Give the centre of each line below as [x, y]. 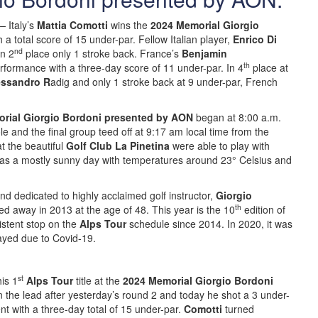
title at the [98, 280]
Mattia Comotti [72, 25]
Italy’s [21, 25]
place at [269, 67]
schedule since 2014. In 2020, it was [209, 224]
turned [240, 309]
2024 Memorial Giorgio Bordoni [198, 280]
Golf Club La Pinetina [118, 146]
